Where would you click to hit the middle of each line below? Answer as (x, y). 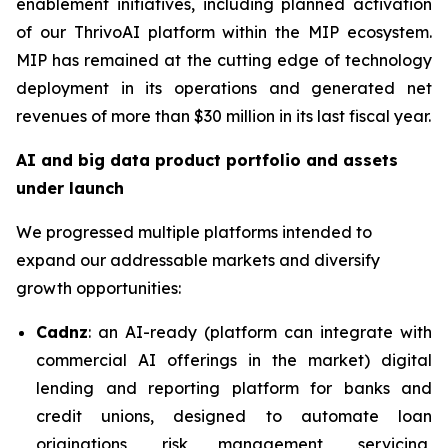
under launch (70, 187)
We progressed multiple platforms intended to (194, 231)
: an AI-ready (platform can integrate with (260, 331)
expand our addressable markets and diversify (198, 259)
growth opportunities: (98, 287)
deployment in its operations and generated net (224, 87)
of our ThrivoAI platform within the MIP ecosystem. (224, 31)
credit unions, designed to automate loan (234, 415)
